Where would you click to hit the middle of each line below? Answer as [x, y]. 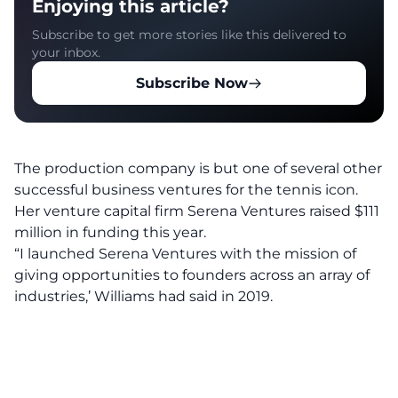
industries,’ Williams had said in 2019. [143, 296]
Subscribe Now [192, 83]
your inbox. [66, 52]
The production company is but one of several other [198, 168]
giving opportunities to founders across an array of [192, 275]
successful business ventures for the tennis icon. [186, 190]
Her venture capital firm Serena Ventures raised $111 [197, 211]
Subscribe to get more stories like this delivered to [189, 35]
